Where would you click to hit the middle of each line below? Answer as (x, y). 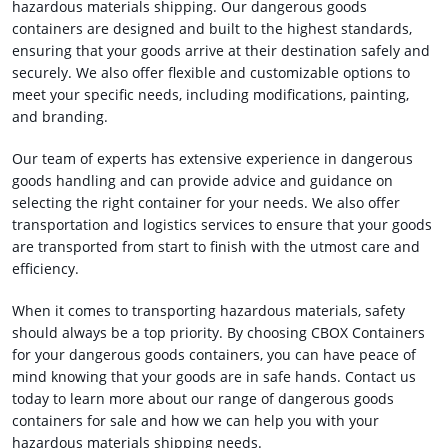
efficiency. (46, 269)
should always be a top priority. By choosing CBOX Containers (219, 333)
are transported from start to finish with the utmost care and (216, 247)
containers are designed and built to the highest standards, (212, 29)
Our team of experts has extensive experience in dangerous (213, 159)
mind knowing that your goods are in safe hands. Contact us (214, 377)
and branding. (60, 117)
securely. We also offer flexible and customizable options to (211, 73)
